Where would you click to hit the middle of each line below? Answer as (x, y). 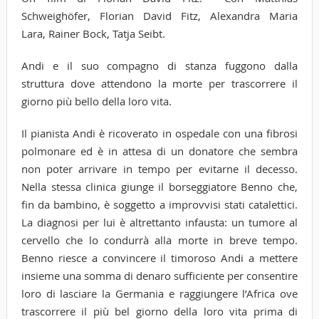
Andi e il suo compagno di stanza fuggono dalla (159, 65)
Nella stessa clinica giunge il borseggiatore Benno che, (159, 186)
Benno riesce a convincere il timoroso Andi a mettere (159, 257)
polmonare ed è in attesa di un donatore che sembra (159, 151)
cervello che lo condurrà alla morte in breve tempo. (159, 240)
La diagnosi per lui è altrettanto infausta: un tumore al (159, 222)
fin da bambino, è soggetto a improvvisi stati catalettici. (159, 204)
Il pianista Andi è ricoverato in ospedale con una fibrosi (159, 133)
